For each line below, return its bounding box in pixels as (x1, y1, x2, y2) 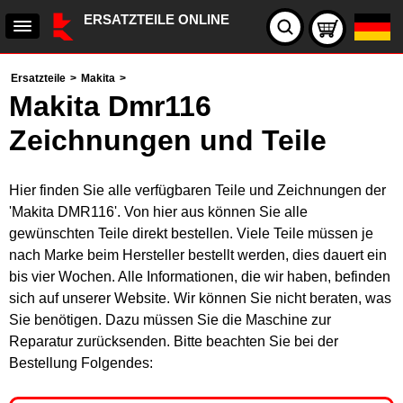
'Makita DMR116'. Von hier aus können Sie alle (9, 204, 308, 219)
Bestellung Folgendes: (9, 355, 153, 371)
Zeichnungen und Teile (9, 124, 327, 157)
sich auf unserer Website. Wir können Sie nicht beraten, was (9, 291, 391, 306)
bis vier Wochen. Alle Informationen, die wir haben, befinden (9, 269, 390, 284)
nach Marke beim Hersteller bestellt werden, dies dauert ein (9, 247, 387, 263)
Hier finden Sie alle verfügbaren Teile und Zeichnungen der (9, 183, 386, 198)
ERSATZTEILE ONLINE (84, 12, 229, 27)
